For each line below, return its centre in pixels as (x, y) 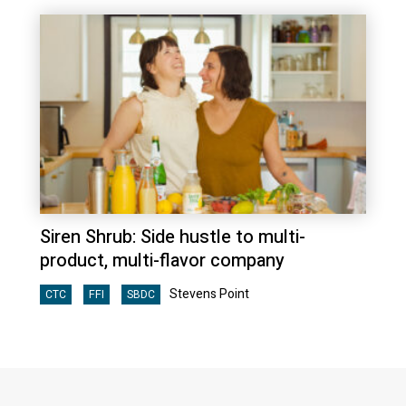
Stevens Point (209, 294)
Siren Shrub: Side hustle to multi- (173, 237)
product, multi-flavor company (162, 260)
